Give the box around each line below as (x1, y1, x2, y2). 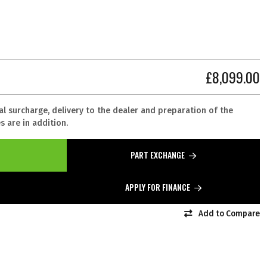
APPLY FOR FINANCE (125, 181, 192, 194)
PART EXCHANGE (131, 148, 187, 162)
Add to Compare (198, 208, 260, 219)
